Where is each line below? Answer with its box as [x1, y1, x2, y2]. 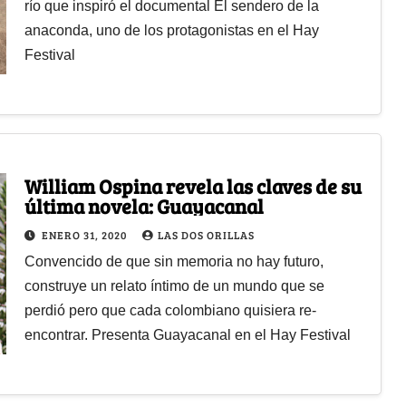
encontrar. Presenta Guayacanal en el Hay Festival [24, 326, 351, 343]
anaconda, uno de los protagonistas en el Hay [24, 22, 319, 38]
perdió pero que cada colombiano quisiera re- [24, 302, 316, 318]
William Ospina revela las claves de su [24, 171, 362, 199]
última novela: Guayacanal [24, 191, 264, 219]
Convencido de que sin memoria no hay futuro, [24, 253, 324, 269]
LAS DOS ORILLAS [157, 227, 255, 242]
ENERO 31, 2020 [41, 227, 130, 242]
